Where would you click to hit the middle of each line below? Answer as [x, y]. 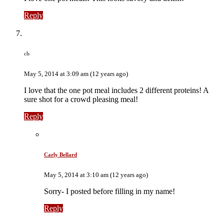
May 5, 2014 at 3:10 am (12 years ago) [96, 175]
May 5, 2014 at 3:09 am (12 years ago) [76, 74]
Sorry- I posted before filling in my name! [109, 191]
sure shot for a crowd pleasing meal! [81, 99]
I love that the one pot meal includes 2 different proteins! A [116, 90]
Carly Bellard [60, 155]
